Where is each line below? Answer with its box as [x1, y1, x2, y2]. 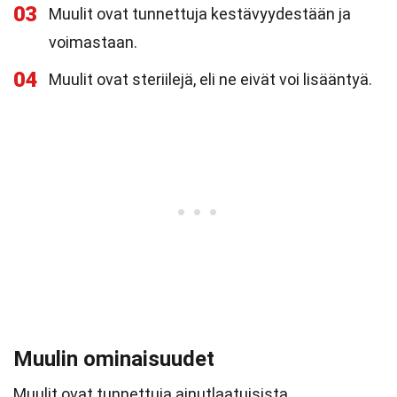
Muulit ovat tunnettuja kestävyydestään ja [49, 4, 351, 23]
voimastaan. [49, 33, 137, 51]
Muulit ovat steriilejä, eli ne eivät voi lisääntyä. [49, 70, 372, 89]
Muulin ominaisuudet [13, 346, 214, 371]
